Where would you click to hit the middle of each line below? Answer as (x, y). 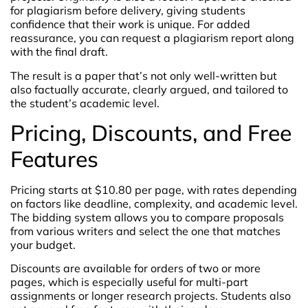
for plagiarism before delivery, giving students (128, 11)
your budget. (43, 245)
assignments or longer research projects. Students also (151, 296)
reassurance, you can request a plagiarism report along (152, 38)
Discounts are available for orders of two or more (135, 268)
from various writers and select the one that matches (145, 231)
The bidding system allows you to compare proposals (147, 218)
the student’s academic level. (85, 103)
